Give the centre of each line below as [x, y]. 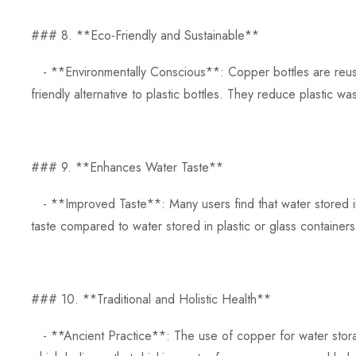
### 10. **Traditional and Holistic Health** [151, 299]
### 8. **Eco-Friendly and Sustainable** [145, 35]
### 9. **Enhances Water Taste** [127, 167]
